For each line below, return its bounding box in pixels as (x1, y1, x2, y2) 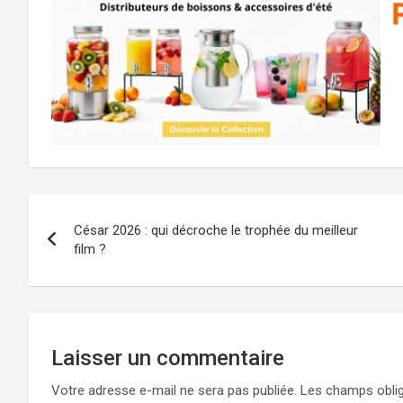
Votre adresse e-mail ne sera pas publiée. (51, 382, 297, 399)
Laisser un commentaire (51, 345, 284, 372)
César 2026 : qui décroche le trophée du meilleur (74, 222, 358, 239)
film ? (74, 241, 106, 258)
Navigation (28, 194, 166, 229)
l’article (28, 268, 122, 303)
